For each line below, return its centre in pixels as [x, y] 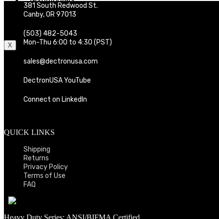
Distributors [50, 9]
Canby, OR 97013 [50, 14]
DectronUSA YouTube [57, 80]
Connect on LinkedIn [55, 99]
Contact [44, 18]
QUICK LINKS [29, 132]
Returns [36, 158]
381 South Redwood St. [61, 5]
